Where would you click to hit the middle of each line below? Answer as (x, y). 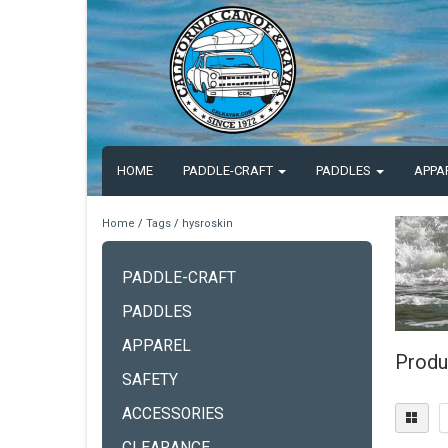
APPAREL (156, 346)
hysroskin (207, 223)
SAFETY (150, 380)
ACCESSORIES (173, 414)
